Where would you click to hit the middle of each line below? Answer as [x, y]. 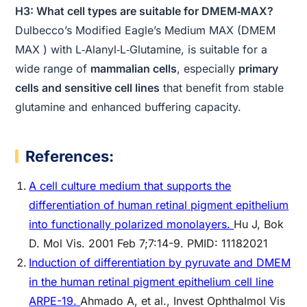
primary [259, 69]
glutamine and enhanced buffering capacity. [128, 107]
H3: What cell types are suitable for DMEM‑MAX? [145, 11]
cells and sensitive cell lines [88, 88]
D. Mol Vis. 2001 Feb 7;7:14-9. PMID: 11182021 [149, 243]
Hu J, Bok [259, 224]
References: [70, 156]
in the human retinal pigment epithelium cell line [151, 282]
